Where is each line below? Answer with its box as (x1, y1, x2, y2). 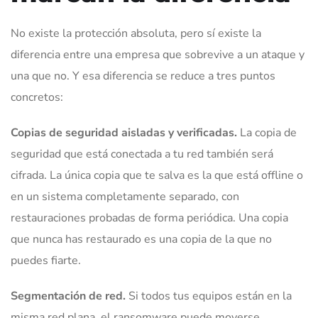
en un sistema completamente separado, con (11, 189, 239, 205)
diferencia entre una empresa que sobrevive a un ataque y (11, 47, 305, 63)
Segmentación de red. (11, 288, 126, 305)
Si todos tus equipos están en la (126, 288, 292, 305)
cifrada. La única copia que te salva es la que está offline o (11, 168, 303, 184)
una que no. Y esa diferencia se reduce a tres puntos (11, 68, 275, 84)
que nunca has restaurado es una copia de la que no (11, 231, 272, 248)
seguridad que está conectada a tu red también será (11, 146, 273, 163)
